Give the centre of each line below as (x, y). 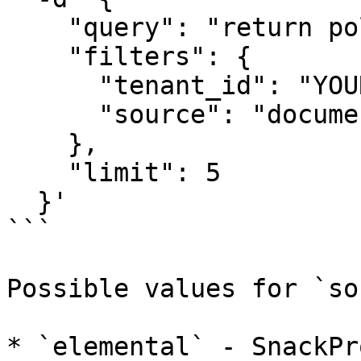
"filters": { (37, 56)
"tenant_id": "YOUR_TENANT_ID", (52, 85)
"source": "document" (52, 114)
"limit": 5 (37, 172)
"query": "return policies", (37, 27)
